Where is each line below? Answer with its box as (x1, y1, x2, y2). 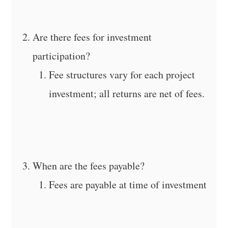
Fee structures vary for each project (49, 67, 195, 81)
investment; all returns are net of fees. (49, 86, 205, 100)
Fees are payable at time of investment (49, 177, 207, 191)
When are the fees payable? (33, 158, 145, 173)
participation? (33, 48, 91, 63)
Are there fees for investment (33, 30, 152, 44)
